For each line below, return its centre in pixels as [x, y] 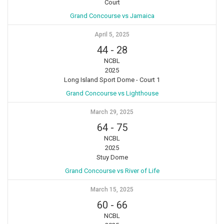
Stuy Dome [112, 157]
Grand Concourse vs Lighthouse [112, 93]
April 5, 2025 [112, 34]
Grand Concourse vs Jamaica [112, 15]
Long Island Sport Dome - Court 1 [112, 79]
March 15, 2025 [112, 189]
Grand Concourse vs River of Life [112, 170]
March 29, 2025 [112, 112]
